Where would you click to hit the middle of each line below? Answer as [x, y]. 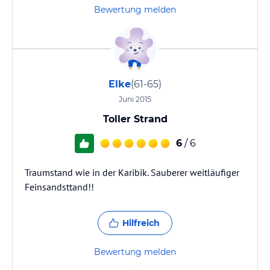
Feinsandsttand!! [59, 187]
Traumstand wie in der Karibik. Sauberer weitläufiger [132, 172]
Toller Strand [135, 119]
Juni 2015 [135, 99]
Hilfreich [141, 223]
